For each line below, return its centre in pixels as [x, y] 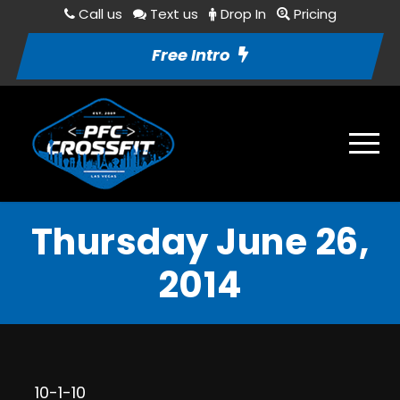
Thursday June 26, [200, 242]
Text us [174, 14]
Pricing [315, 14]
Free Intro [191, 55]
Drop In [243, 14]
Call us [100, 14]
